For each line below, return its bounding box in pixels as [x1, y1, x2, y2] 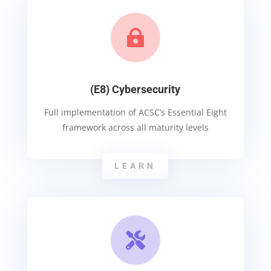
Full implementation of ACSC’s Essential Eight [44, 106, 227, 118]
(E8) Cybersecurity [90, 82, 181, 96]
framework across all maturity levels [62, 121, 209, 133]
